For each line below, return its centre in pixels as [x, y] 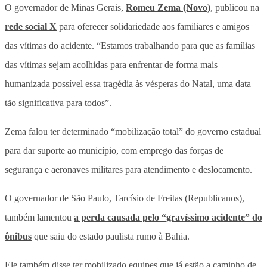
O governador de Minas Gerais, [65, 7]
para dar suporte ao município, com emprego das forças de [114, 150]
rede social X [31, 26]
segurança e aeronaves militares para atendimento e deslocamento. [128, 169]
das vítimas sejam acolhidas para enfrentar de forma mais [111, 64]
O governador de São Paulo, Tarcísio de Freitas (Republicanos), [125, 198]
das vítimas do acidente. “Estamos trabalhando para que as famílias [130, 45]
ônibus [18, 236]
